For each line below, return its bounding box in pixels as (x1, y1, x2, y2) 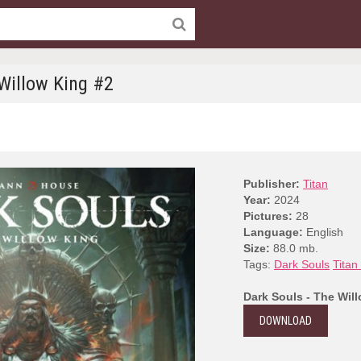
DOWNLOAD (259, 314, 312, 327)
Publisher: (243, 177, 300, 190)
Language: (243, 226, 303, 239)
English (303, 226, 343, 239)
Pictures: (243, 210, 293, 222)
